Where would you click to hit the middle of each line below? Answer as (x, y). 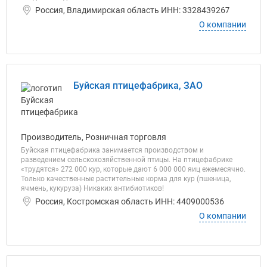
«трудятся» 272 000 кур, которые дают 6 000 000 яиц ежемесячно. (133, 169)
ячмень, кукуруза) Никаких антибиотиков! (92, 188)
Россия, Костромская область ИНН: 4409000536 (130, 201)
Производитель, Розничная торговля (94, 137)
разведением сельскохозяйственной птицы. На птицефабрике (127, 160)
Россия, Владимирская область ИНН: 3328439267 (132, 10)
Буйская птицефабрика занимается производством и (112, 150)
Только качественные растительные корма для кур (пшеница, (126, 179)
